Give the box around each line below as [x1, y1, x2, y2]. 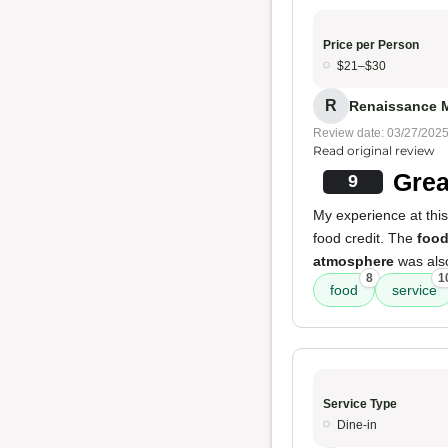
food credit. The [313, 230, 417, 246]
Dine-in [337, 418, 377, 432]
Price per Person [323, 38, 419, 52]
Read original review [313, 143, 435, 158]
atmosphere [313, 253, 394, 269]
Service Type [323, 397, 397, 411]
